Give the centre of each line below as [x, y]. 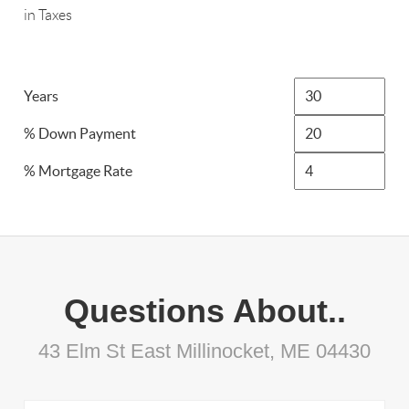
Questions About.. [204, 311]
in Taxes [48, 16]
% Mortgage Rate [79, 171]
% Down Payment [80, 134]
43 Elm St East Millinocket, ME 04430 [204, 351]
